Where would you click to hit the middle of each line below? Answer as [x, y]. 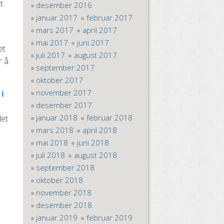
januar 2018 [57, 117]
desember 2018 [64, 205]
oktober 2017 [60, 80]
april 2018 [99, 130]
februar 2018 [109, 117]
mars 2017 [55, 30]
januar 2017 [57, 17]
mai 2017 [52, 42]
